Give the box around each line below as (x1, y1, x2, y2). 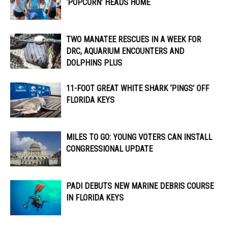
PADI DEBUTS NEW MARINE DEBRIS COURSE (66, 181, 214, 191)
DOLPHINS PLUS (66, 58, 122, 68)
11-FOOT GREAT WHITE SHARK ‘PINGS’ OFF (66, 83, 209, 94)
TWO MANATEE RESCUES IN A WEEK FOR (66, 35, 201, 45)
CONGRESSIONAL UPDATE (66, 144, 153, 154)
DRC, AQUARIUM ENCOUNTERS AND (66, 46, 184, 56)
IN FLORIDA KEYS (66, 193, 124, 203)
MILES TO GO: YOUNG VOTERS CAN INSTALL (66, 132, 212, 142)
